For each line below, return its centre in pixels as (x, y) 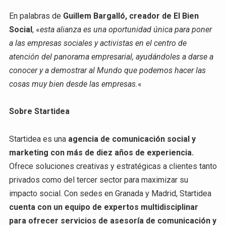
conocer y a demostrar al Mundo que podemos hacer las (107, 71)
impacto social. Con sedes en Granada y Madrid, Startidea (110, 193)
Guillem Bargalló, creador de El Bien (131, 16)
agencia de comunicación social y (132, 139)
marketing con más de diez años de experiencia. (101, 152)
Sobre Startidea (39, 111)
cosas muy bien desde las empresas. (73, 84)
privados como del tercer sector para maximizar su (98, 180)
